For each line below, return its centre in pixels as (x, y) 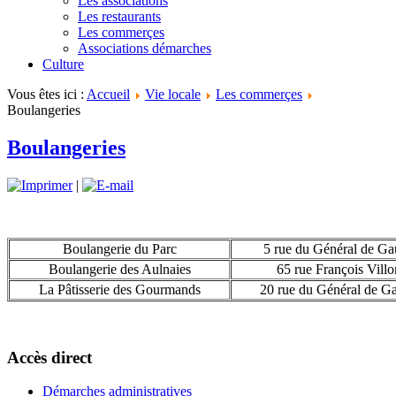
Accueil (108, 94)
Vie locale (173, 94)
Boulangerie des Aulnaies (119, 269)
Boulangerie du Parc (119, 248)
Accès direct (49, 357)
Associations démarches (145, 48)
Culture (63, 64)
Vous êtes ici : (47, 94)
